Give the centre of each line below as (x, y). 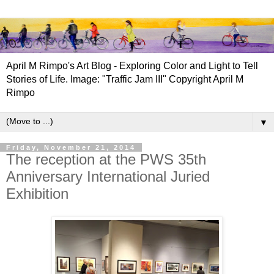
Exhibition (37, 193)
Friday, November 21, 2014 (71, 147)
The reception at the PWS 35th (106, 159)
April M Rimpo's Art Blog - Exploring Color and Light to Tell (132, 65)
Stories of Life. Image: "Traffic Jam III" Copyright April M (125, 79)
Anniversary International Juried (108, 176)
